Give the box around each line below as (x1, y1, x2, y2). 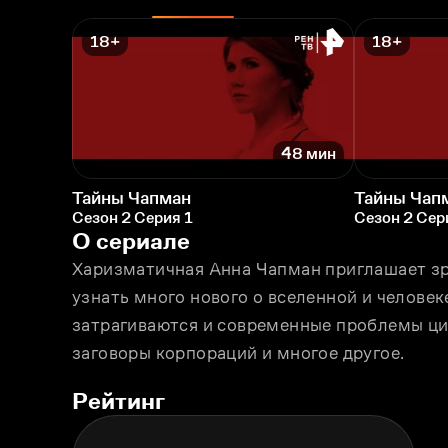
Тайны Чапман (72, 187, 191, 208)
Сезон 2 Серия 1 (72, 208, 193, 226)
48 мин (281, 145, 336, 163)
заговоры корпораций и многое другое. (72, 342, 405, 363)
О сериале (72, 226, 190, 254)
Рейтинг (72, 386, 165, 414)
